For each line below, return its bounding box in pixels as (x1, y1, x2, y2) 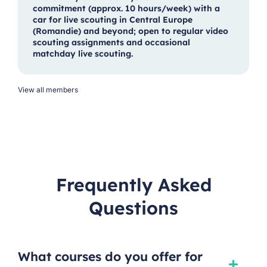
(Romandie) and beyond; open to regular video (33, 25, 228, 36)
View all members (18, 85, 78, 94)
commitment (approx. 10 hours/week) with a (33, 2, 220, 14)
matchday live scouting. (33, 48, 133, 59)
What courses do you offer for (18, 248, 203, 264)
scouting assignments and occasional (33, 36, 190, 48)
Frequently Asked (55, 173, 212, 196)
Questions (89, 196, 178, 219)
